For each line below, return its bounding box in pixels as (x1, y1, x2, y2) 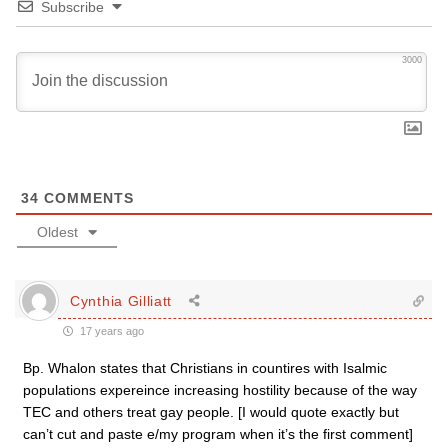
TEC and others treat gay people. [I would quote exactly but (23, 404, 399, 420)
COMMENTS (39, 190, 134, 206)
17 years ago (77, 325, 144, 337)
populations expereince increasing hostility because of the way (23, 382, 417, 398)
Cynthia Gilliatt (70, 292, 173, 309)
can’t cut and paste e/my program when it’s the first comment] (23, 426, 413, 442)
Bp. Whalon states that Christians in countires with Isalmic (23, 360, 387, 376)
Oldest (37, 224, 78, 240)
